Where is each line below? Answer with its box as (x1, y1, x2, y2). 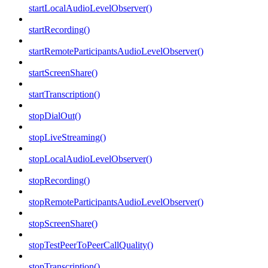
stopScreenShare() (29, 218, 98, 229)
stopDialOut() (29, 111, 81, 121)
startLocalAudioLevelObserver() (29, 3, 152, 14)
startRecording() (29, 25, 90, 35)
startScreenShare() (29, 68, 98, 78)
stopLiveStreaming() (29, 132, 106, 143)
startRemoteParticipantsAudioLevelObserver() (29, 46, 203, 57)
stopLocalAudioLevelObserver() (29, 154, 152, 165)
